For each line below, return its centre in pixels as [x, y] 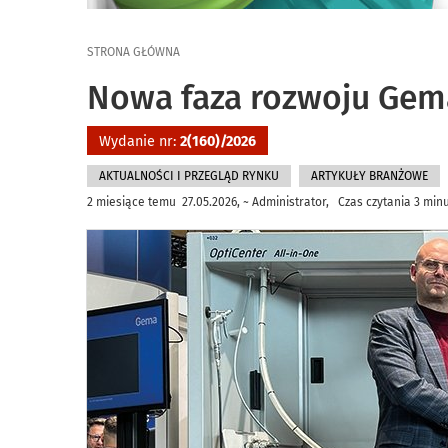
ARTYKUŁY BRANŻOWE [369, 176]
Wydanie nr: [139, 141]
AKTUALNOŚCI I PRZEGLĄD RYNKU [189, 176]
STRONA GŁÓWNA [133, 52]
